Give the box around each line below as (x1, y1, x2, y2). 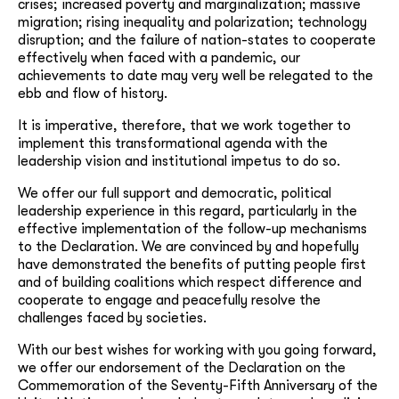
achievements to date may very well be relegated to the (18, 68, 373, 84)
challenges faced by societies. (18, 310, 207, 326)
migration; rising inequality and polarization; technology (18, 14, 367, 30)
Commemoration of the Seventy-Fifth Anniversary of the (18, 378, 378, 394)
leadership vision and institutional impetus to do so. (18, 153, 340, 169)
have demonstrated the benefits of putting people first (18, 256, 366, 273)
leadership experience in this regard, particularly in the (18, 203, 357, 219)
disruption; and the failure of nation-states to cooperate (18, 32, 376, 48)
